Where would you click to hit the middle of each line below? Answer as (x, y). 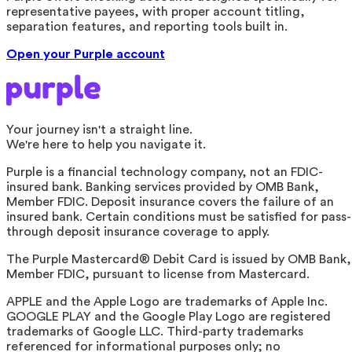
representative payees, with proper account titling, (156, 11)
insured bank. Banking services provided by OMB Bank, (163, 187)
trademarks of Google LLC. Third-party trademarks (155, 331)
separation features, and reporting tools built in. (147, 26)
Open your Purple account (86, 54)
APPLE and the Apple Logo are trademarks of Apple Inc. (167, 301)
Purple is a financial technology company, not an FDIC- (165, 172)
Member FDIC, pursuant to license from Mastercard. (158, 274)
